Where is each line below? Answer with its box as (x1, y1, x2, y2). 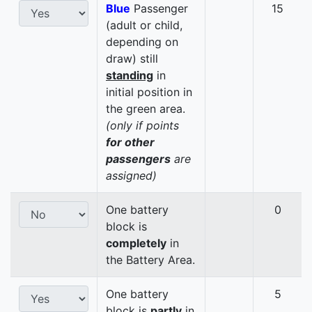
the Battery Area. (106, 253, 195, 267)
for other (106, 135, 155, 150)
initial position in (106, 85, 192, 100)
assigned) (106, 169, 157, 183)
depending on (106, 35, 178, 49)
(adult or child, (106, 18, 182, 33)
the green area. (106, 102, 185, 116)
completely (106, 236, 166, 251)
